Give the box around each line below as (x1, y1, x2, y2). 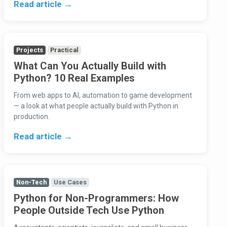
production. (13, 112, 50, 121)
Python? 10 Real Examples (13, 72, 135, 85)
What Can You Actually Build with (13, 60, 166, 72)
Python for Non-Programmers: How (13, 192, 179, 205)
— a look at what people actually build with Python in (13, 102, 178, 110)
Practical (50, 46, 79, 54)
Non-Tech (16, 178, 47, 186)
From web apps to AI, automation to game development (13, 91, 192, 100)
